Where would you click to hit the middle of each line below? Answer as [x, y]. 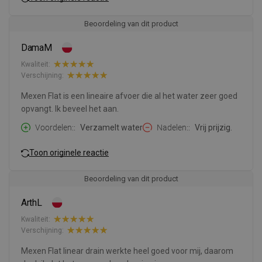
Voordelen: [54, 128]
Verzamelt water [111, 128]
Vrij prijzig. [213, 128]
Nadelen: [173, 128]
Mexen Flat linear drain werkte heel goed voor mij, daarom [127, 251]
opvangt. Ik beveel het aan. [70, 109]
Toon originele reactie [69, 152]
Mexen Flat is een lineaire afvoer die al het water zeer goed [129, 96]
